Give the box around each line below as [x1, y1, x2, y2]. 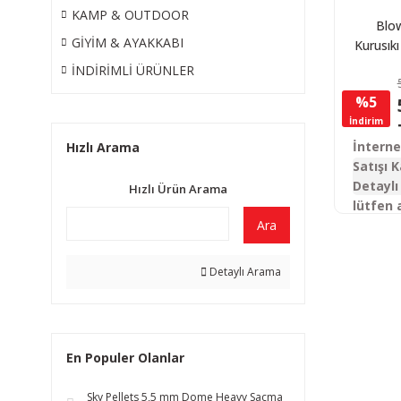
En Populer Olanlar [66, 349, 184, 366]
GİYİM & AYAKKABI [72, 34, 183, 51]
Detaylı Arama [206, 264, 281, 279]
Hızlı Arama [66, 139, 140, 156]
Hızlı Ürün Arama [128, 181, 227, 197]
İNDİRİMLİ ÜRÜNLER [72, 62, 194, 79]
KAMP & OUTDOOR [72, 6, 189, 23]
